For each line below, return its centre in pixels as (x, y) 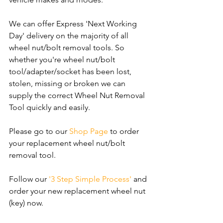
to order (124, 131)
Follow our (29, 179)
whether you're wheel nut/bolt (63, 59)
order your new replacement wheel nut (78, 191)
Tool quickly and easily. (50, 107)
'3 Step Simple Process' (90, 179)
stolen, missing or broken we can (68, 83)
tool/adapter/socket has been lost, (71, 71)
